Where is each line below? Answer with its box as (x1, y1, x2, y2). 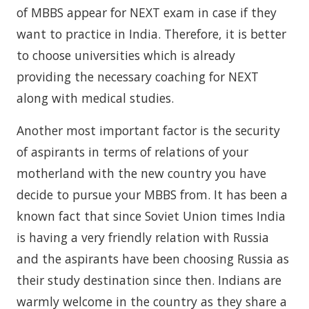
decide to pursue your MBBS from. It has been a (17, 186, 288, 203)
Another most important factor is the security (17, 122, 280, 139)
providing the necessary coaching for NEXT (17, 68, 259, 85)
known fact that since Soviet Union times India (17, 208, 286, 224)
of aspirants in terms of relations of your (17, 143, 248, 160)
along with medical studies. (17, 90, 174, 106)
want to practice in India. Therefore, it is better (17, 26, 286, 42)
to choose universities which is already (17, 47, 235, 63)
